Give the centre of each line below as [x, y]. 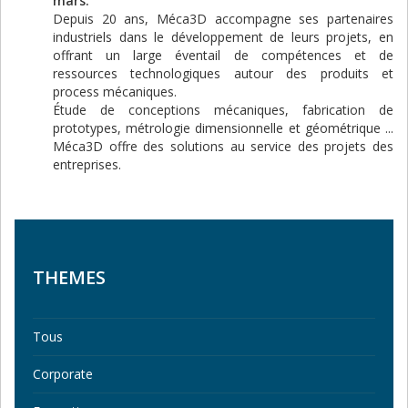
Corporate [63, 373]
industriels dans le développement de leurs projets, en [223, 36]
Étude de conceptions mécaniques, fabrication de [223, 109]
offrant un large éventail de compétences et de [223, 55]
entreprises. [87, 164]
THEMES [69, 277]
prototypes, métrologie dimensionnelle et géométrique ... [223, 127]
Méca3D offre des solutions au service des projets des [223, 146]
